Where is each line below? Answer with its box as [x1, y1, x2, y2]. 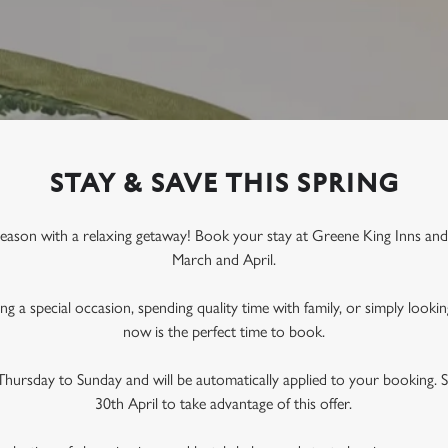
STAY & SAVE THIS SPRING [48, 169, 399, 199]
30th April [95, 394, 159, 413]
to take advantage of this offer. [158, 394, 353, 413]
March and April [171, 250, 273, 269]
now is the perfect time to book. [122, 322, 325, 341]
